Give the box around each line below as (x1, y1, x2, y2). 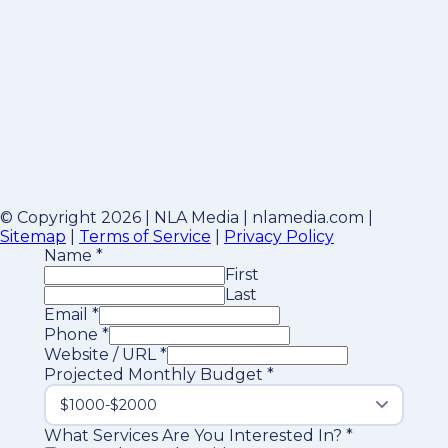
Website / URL (44, 345, 160, 364)
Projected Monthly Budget (44, 365, 267, 384)
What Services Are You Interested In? (44, 426, 346, 445)
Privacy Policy (224, 227, 334, 246)
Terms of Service (79, 227, 211, 246)
